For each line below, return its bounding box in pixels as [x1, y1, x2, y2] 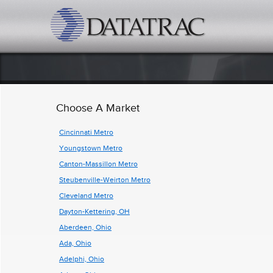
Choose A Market [56, 102, 140, 114]
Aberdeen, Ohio [59, 223, 112, 232]
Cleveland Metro [59, 191, 113, 200]
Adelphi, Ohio [59, 255, 104, 263]
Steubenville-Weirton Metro [59, 175, 151, 184]
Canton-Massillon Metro [59, 160, 138, 168]
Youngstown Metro [59, 144, 122, 152]
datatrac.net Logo [208, 7, 266, 16]
